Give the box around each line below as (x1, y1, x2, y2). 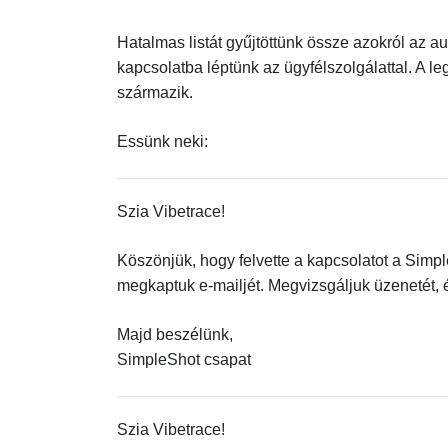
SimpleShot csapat (117, 351, 251, 368)
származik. (117, 84, 193, 101)
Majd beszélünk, (117, 326, 233, 343)
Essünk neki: (117, 133, 208, 150)
